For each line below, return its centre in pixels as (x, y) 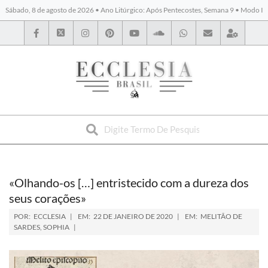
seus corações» (48, 198)
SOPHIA (56, 227)
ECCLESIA (50, 216)
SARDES (27, 227)
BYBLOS (65, 120)
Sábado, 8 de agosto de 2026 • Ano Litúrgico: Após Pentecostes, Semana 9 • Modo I (134, 10)
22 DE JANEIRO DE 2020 (133, 216)
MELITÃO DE (221, 216)
